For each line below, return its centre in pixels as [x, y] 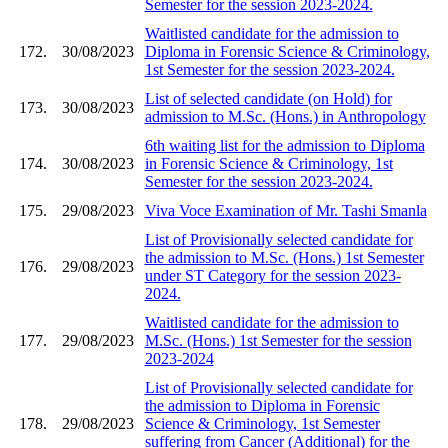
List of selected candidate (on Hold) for [268, 98]
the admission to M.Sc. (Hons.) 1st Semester [284, 257]
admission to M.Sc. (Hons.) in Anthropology [285, 116]
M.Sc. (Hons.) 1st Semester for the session [278, 340]
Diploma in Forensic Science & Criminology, [287, 51]
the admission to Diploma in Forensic [262, 405]
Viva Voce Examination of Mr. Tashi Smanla [285, 210]
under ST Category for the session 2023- [272, 275]
